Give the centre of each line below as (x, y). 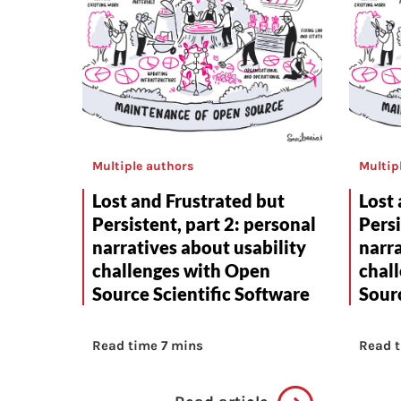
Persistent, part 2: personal (204, 224)
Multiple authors (143, 166)
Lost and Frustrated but (188, 201)
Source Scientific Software (201, 294)
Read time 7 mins (148, 346)
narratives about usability (199, 247)
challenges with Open (181, 271)
